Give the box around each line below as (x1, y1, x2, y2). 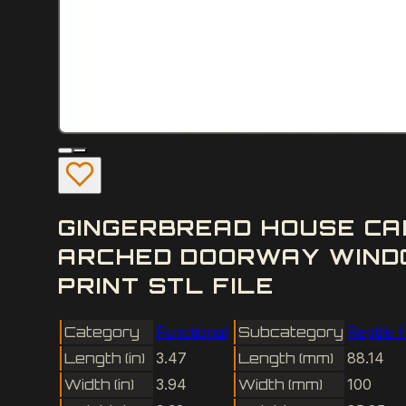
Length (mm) (238, 348, 333, 367)
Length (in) (64, 348, 145, 367)
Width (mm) (238, 374, 323, 393)
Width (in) (64, 374, 134, 393)
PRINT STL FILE (58, 271, 275, 299)
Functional (156, 322, 227, 341)
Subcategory (238, 322, 343, 341)
